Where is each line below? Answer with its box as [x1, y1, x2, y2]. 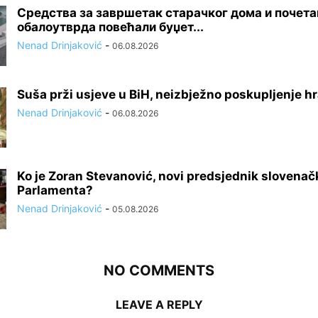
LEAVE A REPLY [115, 297, 203, 312]
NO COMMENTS [104, 262, 214, 280]
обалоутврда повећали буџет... [17, 20, 204, 35]
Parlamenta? [17, 183, 93, 198]
